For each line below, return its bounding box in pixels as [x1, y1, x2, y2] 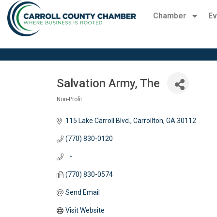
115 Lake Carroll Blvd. [65, 117, 130, 125]
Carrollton [133, 117, 163, 125]
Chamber [153, 11, 186, 20]
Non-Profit [57, 96, 82, 103]
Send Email [65, 188, 100, 197]
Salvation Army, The [57, 76, 160, 90]
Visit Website [65, 206, 105, 215]
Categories [56, 102, 105, 114]
